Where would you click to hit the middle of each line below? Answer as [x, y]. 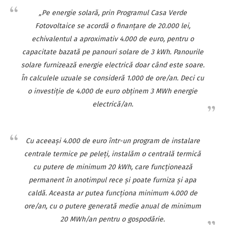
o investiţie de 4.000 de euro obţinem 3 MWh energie [113, 91]
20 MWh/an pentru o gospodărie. [113, 219]
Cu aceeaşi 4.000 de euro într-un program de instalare [113, 141]
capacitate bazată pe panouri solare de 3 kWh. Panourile [113, 52]
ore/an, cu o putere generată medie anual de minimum [113, 206]
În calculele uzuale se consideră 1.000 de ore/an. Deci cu [113, 78]
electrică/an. [113, 104]
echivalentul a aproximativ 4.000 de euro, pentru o [113, 39]
